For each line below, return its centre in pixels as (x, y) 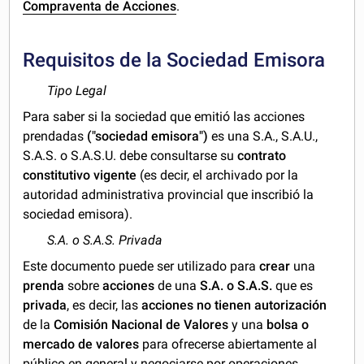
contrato (262, 156)
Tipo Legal (77, 91)
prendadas (55, 136)
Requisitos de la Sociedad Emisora (174, 61)
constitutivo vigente (80, 175)
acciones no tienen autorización (234, 305)
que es (293, 286)
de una (178, 286)
